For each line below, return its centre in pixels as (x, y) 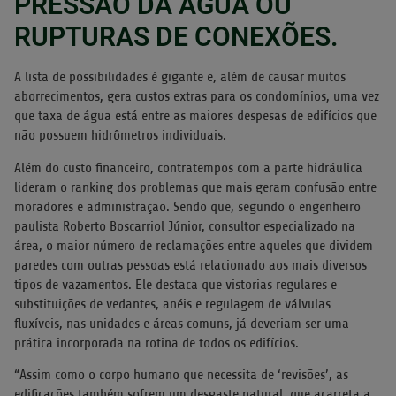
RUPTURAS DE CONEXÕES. (176, 37)
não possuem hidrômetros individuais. (120, 136)
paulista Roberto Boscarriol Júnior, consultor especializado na (185, 226)
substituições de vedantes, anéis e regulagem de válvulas (172, 304)
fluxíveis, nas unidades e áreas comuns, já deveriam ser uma (182, 323)
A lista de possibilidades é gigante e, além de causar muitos (180, 77)
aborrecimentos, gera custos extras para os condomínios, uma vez (197, 97)
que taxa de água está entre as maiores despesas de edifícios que (195, 116)
